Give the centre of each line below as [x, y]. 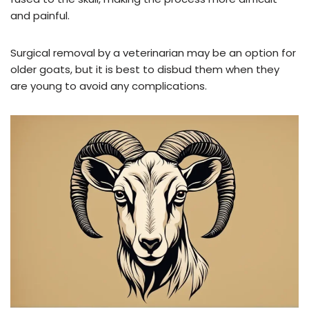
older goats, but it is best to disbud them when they [145, 69]
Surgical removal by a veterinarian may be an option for [153, 52]
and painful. [40, 15]
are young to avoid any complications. [109, 86]
